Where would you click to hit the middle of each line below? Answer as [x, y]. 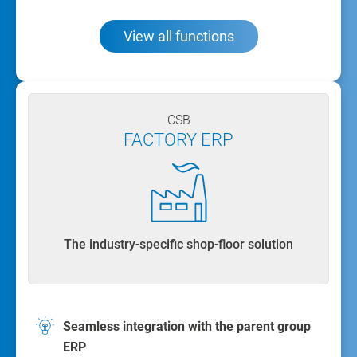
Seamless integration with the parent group [187, 327]
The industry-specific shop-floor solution [178, 245]
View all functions [178, 37]
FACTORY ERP [178, 140]
